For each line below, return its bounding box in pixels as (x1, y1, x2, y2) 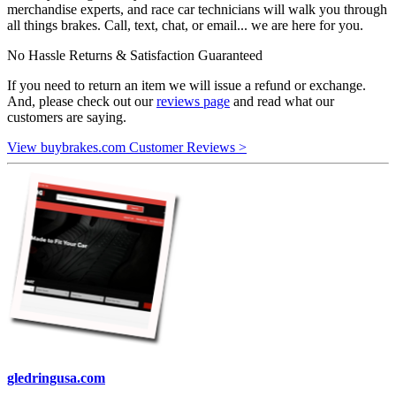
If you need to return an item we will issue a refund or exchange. (7, 78, 366, 94)
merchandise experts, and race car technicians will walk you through (7, 2, 387, 18)
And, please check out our (7, 94, 156, 110)
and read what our (230, 94, 334, 110)
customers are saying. (7, 110, 126, 126)
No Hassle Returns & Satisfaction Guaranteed (7, 48, 263, 64)
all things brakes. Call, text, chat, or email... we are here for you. (7, 18, 363, 34)
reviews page (156, 94, 230, 110)
